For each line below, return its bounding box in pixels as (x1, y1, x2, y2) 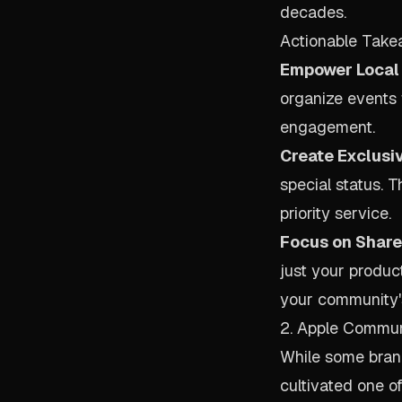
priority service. (280, 203, 391, 223)
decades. (280, 2, 346, 22)
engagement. (280, 117, 375, 137)
